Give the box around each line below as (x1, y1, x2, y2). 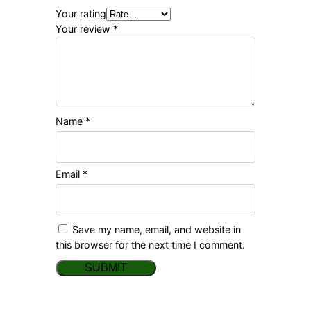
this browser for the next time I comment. (56, 238, 245, 251)
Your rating (56, 8, 106, 20)
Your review (56, 23, 113, 35)
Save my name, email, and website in (72, 223, 241, 235)
